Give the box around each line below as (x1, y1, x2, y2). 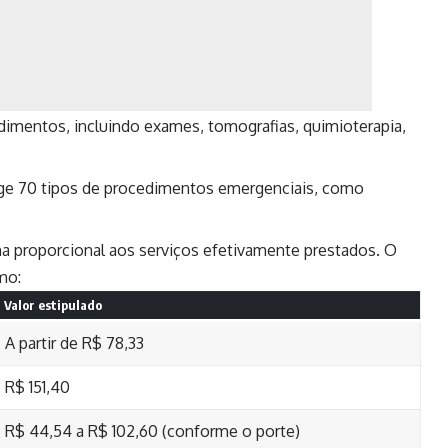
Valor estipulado (3, 296, 102, 313)
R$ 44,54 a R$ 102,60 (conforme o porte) (5, 420, 300, 441)
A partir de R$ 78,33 (5, 332, 144, 353)
